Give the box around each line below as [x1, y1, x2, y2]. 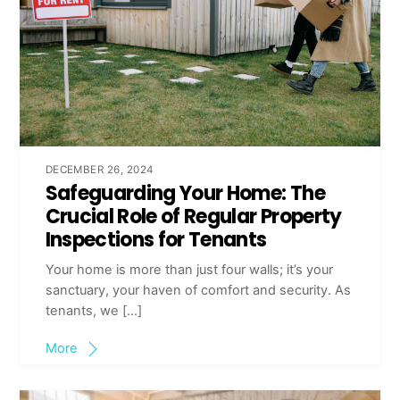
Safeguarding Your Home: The [45, 179, 325, 208]
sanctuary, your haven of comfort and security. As [45, 281, 351, 298]
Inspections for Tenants [45, 226, 267, 254]
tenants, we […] [45, 302, 142, 319]
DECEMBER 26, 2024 [45, 163, 154, 177]
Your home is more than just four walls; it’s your [45, 261, 333, 278]
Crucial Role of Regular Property [45, 203, 342, 231]
